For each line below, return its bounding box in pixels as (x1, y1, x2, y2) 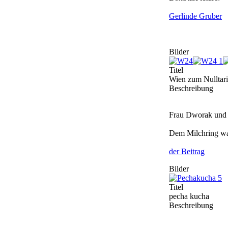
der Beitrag (169, 147, 205, 156)
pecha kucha (169, 192, 209, 201)
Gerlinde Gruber (169, 12, 222, 21)
